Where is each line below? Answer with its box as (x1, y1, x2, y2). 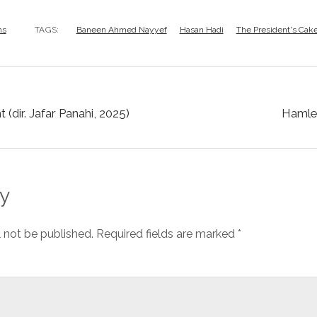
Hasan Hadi (179, 25, 224, 35)
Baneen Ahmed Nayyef (76, 25, 167, 35)
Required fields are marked (96, 227, 238, 241)
